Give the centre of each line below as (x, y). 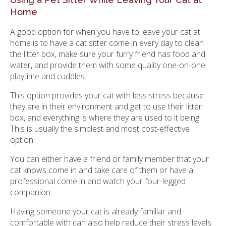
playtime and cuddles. (48, 76)
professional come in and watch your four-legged (98, 181)
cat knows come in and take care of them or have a (102, 170)
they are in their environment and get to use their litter (106, 106)
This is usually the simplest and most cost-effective (100, 128)
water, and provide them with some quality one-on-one (108, 65)
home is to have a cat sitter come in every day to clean (107, 43)
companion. (31, 192)
